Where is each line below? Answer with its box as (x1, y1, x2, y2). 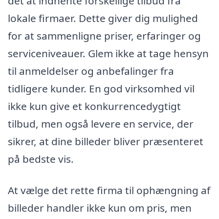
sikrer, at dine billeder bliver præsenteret (8, 134, 203, 148)
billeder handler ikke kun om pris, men (8, 200, 192, 215)
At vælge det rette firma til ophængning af (8, 183, 210, 197)
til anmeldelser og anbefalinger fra (8, 64, 174, 78)
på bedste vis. (8, 152, 74, 166)
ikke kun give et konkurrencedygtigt (8, 99, 181, 113)
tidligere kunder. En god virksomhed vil (8, 82, 195, 95)
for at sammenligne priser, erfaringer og (8, 29, 201, 43)
